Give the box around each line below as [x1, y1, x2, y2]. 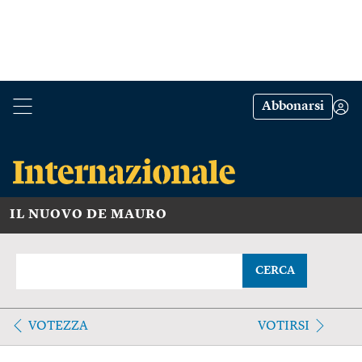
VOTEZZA [28, 319, 88, 333]
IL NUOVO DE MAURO [10, 208, 167, 221]
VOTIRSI [257, 319, 309, 333]
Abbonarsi [262, 100, 324, 113]
